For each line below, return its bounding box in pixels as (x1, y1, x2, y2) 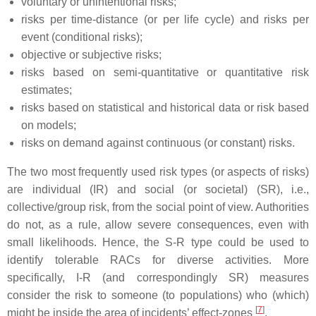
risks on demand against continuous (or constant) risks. (21, 136, 295, 149)
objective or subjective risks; (21, 48, 162, 61)
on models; (21, 119, 76, 131)
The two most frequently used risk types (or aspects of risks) (7, 165, 309, 178)
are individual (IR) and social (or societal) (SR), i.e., (7, 183, 309, 195)
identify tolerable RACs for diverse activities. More (7, 253, 309, 266)
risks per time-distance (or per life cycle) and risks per (21, 13, 309, 25)
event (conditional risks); (21, 30, 142, 43)
